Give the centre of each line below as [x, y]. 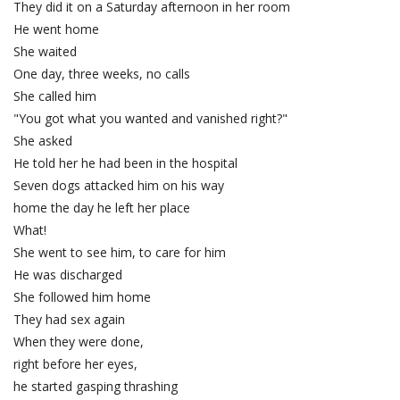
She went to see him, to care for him [120, 253]
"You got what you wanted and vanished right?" [150, 119]
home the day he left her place [102, 208]
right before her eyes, [77, 364]
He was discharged [68, 275]
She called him [55, 96]
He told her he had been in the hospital [125, 163]
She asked [43, 141]
